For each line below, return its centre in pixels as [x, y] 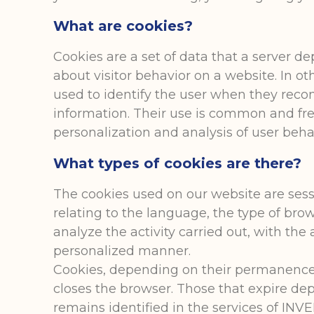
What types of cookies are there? [178, 163]
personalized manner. [126, 251]
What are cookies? [123, 26]
